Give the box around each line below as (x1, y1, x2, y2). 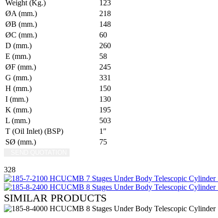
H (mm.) (5, 84, 32, 92)
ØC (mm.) (5, 30, 37, 39)
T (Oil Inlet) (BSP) (5, 127, 63, 135)
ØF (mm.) (5, 62, 36, 71)
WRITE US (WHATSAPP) (8, 156, 93, 165)
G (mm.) (5, 73, 32, 82)
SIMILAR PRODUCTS (4, 191, 107, 204)
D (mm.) (5, 41, 32, 50)
